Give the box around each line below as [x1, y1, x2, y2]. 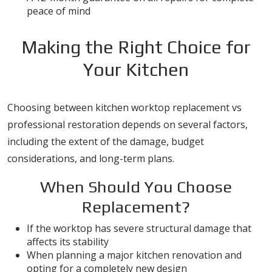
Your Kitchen [83, 59, 189, 80]
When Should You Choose [40, 177, 232, 196]
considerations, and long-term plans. [7, 152, 174, 165]
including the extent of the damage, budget [7, 135, 204, 148]
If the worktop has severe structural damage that [27, 222, 251, 235]
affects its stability [27, 235, 109, 248]
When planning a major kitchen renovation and [27, 248, 242, 262]
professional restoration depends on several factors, [7, 118, 248, 131]
